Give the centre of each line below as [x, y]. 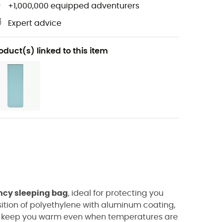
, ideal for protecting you [116, 193]
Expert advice [35, 24]
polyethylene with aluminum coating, [103, 205]
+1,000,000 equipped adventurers [74, 6]
